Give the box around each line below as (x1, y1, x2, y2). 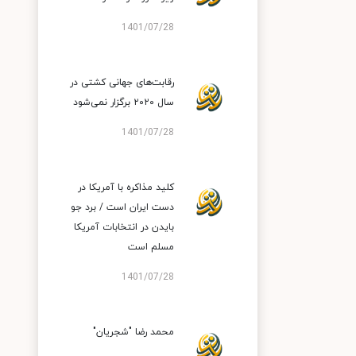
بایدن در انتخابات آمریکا (74, 221, 174, 234)
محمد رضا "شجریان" (93, 326, 174, 339)
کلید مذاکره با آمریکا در (78, 181, 174, 194)
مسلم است (128, 241, 174, 253)
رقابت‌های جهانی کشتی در (70, 76, 174, 89)
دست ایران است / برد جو (71, 201, 174, 214)
